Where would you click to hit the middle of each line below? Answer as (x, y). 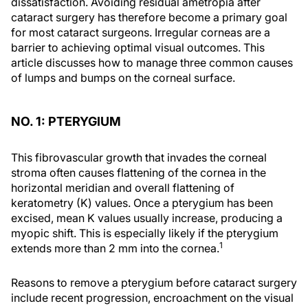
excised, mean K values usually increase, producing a (147, 218)
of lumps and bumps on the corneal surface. (123, 78)
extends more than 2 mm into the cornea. (115, 248)
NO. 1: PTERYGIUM (66, 121)
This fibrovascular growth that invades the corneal (139, 157)
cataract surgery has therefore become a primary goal (149, 17)
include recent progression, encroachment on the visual (152, 298)
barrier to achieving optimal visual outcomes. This (138, 47)
